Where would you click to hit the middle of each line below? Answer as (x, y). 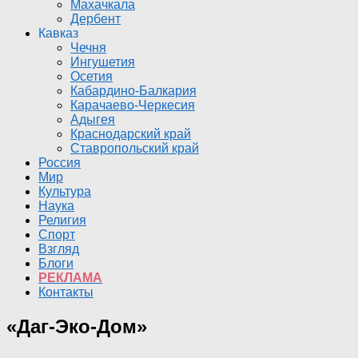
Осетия (91, 76)
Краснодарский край (131, 134)
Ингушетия (103, 62)
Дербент (95, 19)
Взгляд (59, 249)
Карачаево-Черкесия (133, 105)
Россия (60, 163)
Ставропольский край (135, 148)
